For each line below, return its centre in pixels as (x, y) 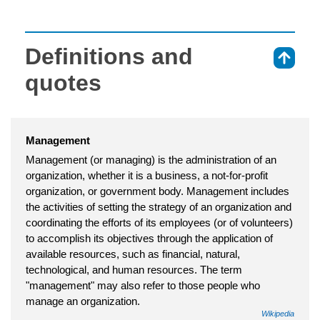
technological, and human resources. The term (134, 269)
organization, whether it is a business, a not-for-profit (147, 175)
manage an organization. (83, 301)
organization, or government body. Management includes (157, 191)
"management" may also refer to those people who (143, 285)
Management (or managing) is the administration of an (151, 159)
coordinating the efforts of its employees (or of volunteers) (159, 222)
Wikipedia (278, 313)
